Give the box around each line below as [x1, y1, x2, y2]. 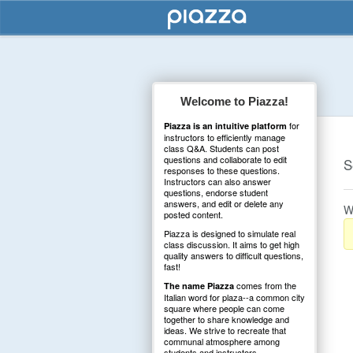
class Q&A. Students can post [164, 142, 279, 154]
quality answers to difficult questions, [164, 249, 303, 262]
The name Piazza [164, 280, 234, 292]
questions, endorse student [164, 186, 268, 199]
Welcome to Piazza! [180, 95, 288, 108]
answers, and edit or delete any [164, 197, 284, 210]
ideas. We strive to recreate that [164, 324, 286, 336]
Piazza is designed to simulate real [164, 227, 295, 240]
